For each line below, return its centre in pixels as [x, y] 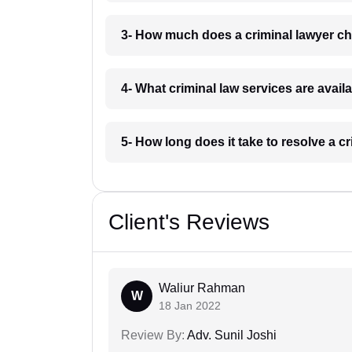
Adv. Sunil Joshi [231, 335]
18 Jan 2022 [190, 306]
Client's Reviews [189, 222]
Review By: [153, 335]
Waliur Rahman [202, 288]
